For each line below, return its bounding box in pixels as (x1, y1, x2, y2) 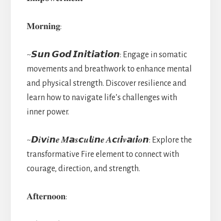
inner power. (26, 107, 69, 116)
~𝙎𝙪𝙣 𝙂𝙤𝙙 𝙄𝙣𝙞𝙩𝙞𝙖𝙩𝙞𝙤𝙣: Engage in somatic (26, 50, 187, 59)
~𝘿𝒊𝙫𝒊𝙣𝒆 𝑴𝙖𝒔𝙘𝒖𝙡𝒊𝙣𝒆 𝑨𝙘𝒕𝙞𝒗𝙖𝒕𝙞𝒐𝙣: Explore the (26, 135, 192, 145)
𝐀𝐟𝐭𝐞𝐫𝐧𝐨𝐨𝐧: (26, 192, 67, 201)
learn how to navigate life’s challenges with (26, 93, 177, 102)
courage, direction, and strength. (26, 164, 140, 173)
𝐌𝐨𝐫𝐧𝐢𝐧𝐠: (26, 22, 62, 31)
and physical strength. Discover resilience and (26, 78, 186, 88)
